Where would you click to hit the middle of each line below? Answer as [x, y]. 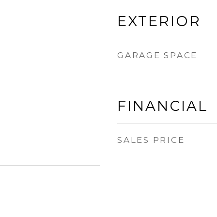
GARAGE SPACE [157, 55]
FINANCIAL [163, 106]
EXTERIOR [159, 21]
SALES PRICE [151, 140]
